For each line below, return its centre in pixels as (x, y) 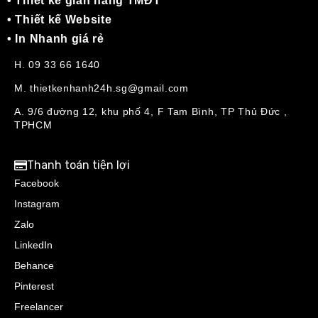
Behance (34, 266)
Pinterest (34, 286)
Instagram (37, 204)
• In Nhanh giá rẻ (56, 39)
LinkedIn (33, 245)
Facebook (37, 183)
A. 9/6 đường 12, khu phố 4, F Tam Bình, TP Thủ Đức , (151, 112)
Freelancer (39, 307)
